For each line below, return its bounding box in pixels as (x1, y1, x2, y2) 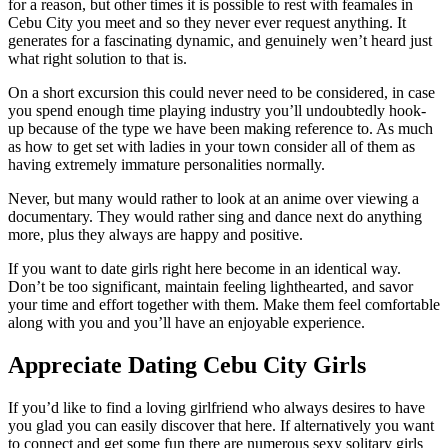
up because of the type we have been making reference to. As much (8, 119, 433, 137)
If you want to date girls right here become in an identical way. (8, 259, 401, 277)
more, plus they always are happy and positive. (8, 225, 303, 243)
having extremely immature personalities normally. (8, 155, 325, 173)
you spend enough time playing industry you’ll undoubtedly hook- (8, 101, 426, 119)
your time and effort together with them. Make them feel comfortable (8, 295, 440, 313)
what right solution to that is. (8, 49, 187, 67)
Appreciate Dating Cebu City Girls (8, 351, 366, 378)
